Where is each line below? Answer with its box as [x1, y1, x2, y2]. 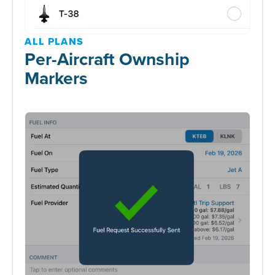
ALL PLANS [25, 34, 84, 48]
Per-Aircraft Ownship [25, 45, 190, 71]
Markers [25, 64, 88, 90]
